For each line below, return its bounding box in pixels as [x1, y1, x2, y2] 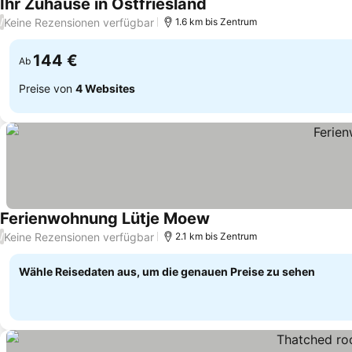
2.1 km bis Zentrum [175, 230, 257, 242]
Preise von [19, 81, 75, 95]
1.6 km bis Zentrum [175, 16, 257, 27]
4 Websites [75, 81, 135, 95]
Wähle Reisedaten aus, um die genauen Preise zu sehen [19, 265, 315, 278]
